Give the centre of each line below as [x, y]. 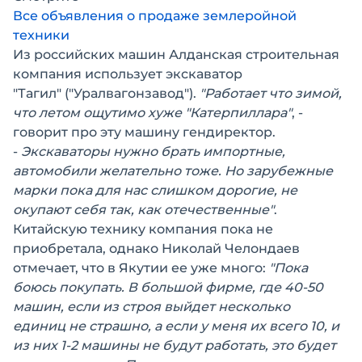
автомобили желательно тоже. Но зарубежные [173, 170]
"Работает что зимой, [271, 93]
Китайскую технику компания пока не [143, 229]
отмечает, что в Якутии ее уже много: [141, 267]
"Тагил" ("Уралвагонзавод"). [106, 93]
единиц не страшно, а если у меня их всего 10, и [176, 326]
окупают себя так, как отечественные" [143, 209]
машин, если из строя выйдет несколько [152, 306]
